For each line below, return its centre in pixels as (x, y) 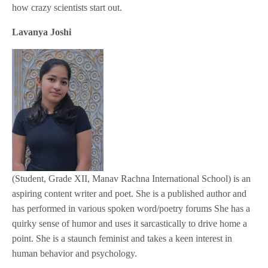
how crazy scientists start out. (67, 8)
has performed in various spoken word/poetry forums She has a (131, 209)
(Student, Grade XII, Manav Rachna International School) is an (132, 179)
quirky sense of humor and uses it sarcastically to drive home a (130, 224)
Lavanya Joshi (42, 32)
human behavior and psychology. (75, 254)
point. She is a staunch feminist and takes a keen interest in (122, 239)
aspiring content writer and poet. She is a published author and (130, 194)
